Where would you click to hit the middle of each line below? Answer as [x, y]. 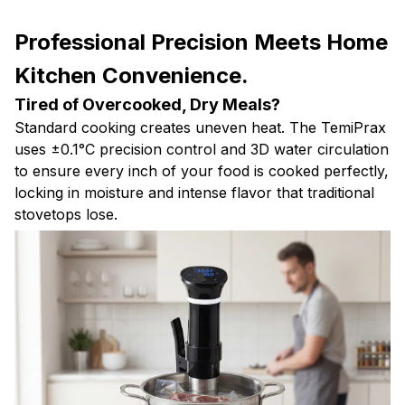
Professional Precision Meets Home [201, 42]
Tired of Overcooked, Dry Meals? [147, 104]
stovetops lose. [66, 214]
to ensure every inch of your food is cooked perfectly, [202, 170]
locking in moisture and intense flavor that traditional [194, 192]
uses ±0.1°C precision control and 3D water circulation [202, 149]
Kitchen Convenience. [132, 75]
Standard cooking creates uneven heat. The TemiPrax [200, 127]
